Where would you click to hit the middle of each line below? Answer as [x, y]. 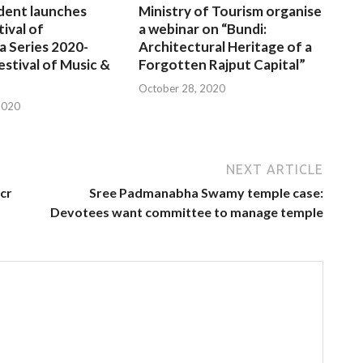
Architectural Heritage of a [226, 47]
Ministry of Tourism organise [231, 11]
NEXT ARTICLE [275, 169]
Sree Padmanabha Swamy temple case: [206, 192]
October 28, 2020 [182, 88]
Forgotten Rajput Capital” [222, 65]
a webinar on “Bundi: [203, 29]
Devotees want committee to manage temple [187, 211]
